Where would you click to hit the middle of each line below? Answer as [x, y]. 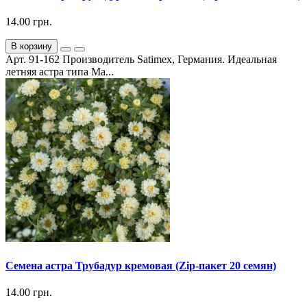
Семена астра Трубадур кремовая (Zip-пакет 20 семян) [141, 266]
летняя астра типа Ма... [60, 71]
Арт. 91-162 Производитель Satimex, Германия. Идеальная [141, 59]
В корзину [32, 46]
